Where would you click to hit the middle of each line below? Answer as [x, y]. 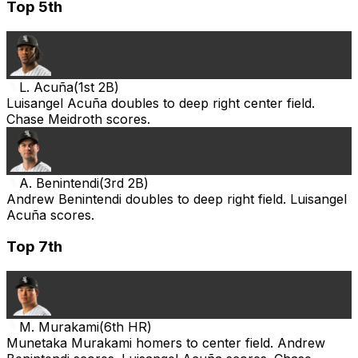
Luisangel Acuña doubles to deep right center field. [161, 103]
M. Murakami [59, 326]
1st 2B [96, 87]
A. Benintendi [59, 183]
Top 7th [34, 247]
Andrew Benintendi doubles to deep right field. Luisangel [177, 199]
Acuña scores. [50, 215]
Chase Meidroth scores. [78, 119]
